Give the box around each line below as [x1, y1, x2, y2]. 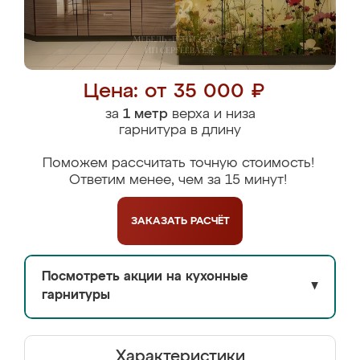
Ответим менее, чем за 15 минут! [69, 174, 287, 187]
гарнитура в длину [119, 124, 241, 137]
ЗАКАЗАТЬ [130, 215, 190, 227]
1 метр [122, 108, 168, 121]
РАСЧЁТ [190, 215, 230, 227]
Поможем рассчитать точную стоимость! [42, 157, 314, 170]
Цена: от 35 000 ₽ [84, 82, 264, 102]
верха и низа [167, 108, 256, 121]
